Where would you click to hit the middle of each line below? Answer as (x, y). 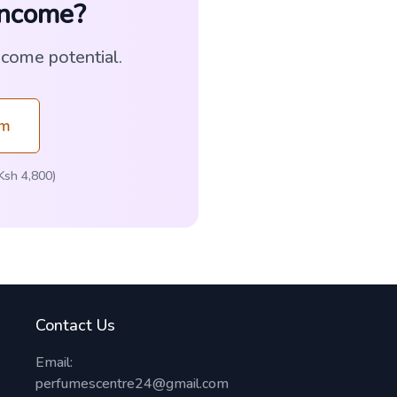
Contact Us (75, 325)
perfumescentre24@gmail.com (132, 384)
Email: (54, 362)
